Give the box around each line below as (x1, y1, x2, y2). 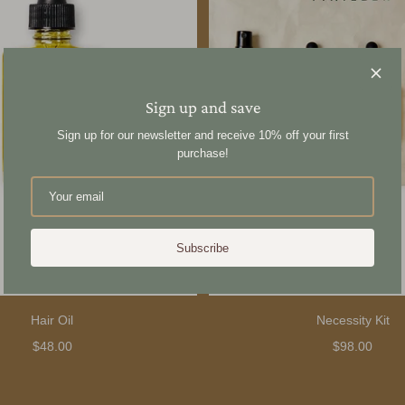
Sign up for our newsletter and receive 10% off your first (56, 127, 349, 142)
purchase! (176, 146, 229, 160)
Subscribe (176, 240, 229, 255)
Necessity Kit (316, 313, 390, 328)
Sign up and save (145, 97, 260, 117)
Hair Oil (31, 313, 74, 328)
